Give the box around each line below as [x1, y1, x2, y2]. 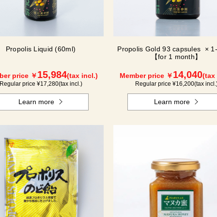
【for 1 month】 [151, 53, 202, 61]
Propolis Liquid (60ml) [5, 45, 76, 53]
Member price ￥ [119, 72, 173, 80]
